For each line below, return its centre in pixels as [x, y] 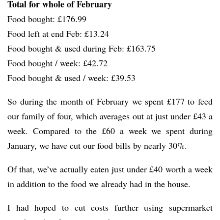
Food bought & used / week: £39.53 [71, 77]
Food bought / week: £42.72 [57, 63]
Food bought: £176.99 [47, 18]
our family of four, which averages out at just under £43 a [110, 116]
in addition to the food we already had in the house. [99, 183]
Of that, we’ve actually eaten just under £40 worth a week [110, 169]
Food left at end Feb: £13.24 [58, 33]
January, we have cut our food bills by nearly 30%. [97, 145]
